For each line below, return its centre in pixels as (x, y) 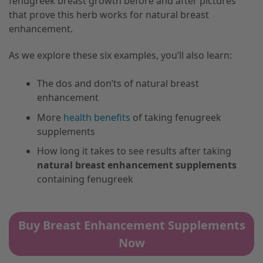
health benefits (97, 117)
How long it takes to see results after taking (134, 151)
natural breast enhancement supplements (137, 165)
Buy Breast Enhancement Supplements (131, 225)
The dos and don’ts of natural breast (118, 84)
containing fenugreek (85, 179)
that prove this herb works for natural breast (109, 15)
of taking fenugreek (176, 117)
